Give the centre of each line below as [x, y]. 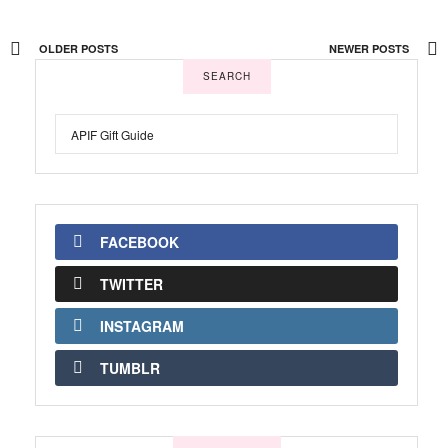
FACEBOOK [139, 242]
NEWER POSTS [370, 48]
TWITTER [131, 284]
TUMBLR [130, 368]
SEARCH [226, 76]
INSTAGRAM [142, 326]
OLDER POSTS [77, 48]
